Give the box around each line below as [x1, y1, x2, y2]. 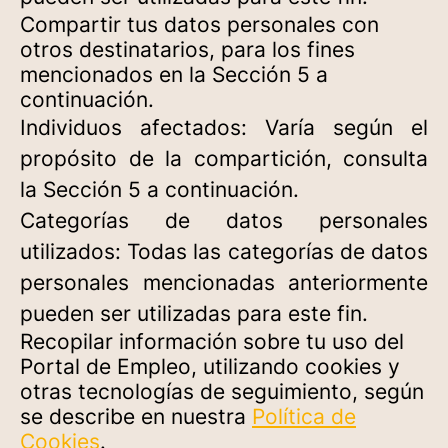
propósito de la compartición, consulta [20, 146, 428, 171]
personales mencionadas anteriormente [20, 270, 428, 295]
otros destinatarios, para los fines [20, 37, 355, 62]
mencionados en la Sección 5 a [20, 62, 328, 87]
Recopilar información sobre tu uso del [20, 329, 404, 354]
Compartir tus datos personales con [20, 12, 379, 37]
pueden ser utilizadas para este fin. [20, 301, 368, 326]
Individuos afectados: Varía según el [20, 115, 428, 140]
